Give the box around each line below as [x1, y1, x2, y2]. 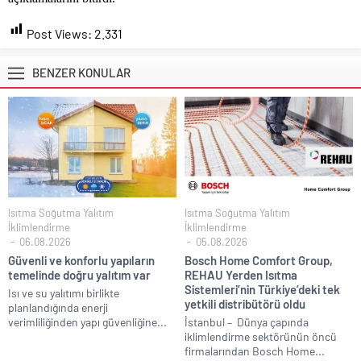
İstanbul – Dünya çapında [185, 315, 309, 330]
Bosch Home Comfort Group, [185, 253, 333, 268]
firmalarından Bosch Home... [185, 344, 325, 359]
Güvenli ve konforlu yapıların [8, 253, 155, 268]
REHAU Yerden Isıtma [185, 268, 297, 283]
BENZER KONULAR [32, 64, 131, 80]
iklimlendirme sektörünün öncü [185, 330, 337, 344]
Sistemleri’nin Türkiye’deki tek [185, 282, 340, 297]
